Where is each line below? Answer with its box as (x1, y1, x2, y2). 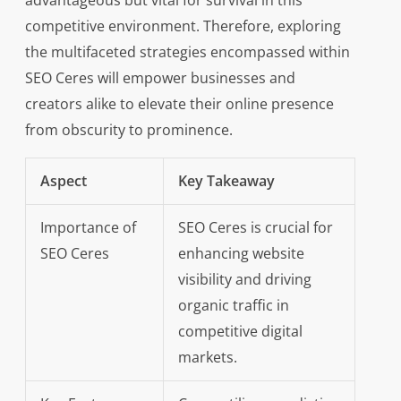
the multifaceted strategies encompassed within (24, 42, 350, 62)
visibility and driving (177, 269, 311, 289)
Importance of (39, 218, 136, 237)
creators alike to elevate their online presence (24, 94, 334, 114)
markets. (177, 347, 237, 367)
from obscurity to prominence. (24, 120, 233, 140)
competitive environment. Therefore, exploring (24, 16, 341, 36)
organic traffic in (177, 295, 289, 315)
